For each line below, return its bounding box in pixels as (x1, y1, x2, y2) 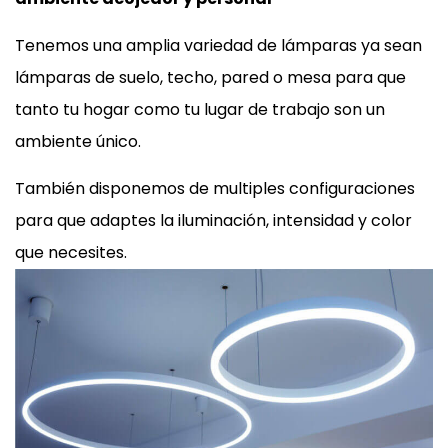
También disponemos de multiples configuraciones (15, 176, 415, 200)
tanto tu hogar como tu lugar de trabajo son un (15, 97, 385, 121)
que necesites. (15, 240, 127, 264)
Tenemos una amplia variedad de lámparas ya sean (15, 33, 422, 57)
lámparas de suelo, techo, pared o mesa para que (15, 65, 406, 89)
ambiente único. (15, 129, 141, 153)
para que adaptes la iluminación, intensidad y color (15, 208, 412, 232)
